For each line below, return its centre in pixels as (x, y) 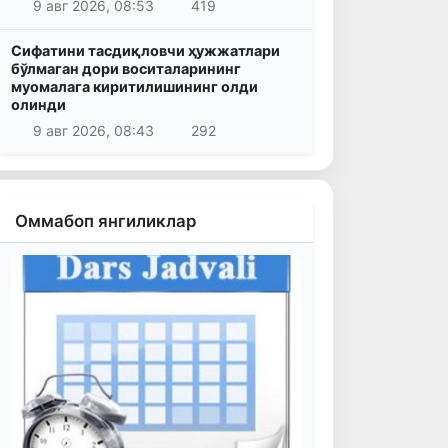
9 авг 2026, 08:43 (93, 130)
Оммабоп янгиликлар (105, 220)
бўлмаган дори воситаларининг (126, 69)
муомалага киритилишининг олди (134, 87)
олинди (38, 105)
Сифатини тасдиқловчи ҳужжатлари (145, 51)
